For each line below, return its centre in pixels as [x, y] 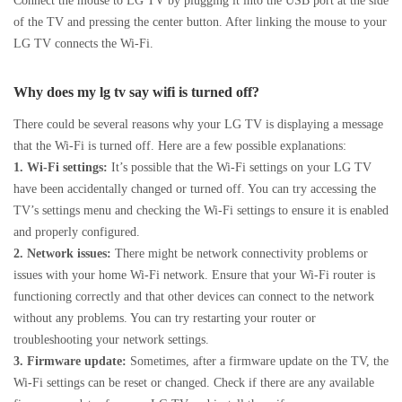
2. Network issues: [62, 253]
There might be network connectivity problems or [240, 253]
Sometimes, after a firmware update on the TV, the [258, 361]
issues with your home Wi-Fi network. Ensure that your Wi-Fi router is [194, 275]
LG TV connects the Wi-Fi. [83, 44]
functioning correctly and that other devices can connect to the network [194, 297]
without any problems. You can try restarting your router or [165, 318]
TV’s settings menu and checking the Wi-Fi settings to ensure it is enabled [201, 210]
